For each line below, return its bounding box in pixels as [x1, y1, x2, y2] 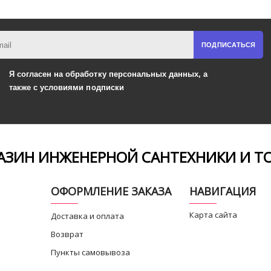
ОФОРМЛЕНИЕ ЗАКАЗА [50, 183, 171, 198]
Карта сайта [189, 209, 238, 220]
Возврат [50, 228, 83, 240]
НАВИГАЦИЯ [189, 183, 256, 198]
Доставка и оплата [50, 210, 124, 221]
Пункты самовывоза [50, 246, 130, 258]
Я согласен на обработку [9, 70, 106, 79]
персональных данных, [106, 70, 203, 79]
